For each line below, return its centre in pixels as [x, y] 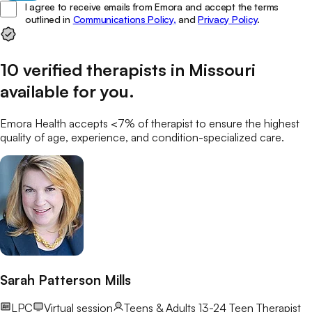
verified [53, 70]
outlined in [48, 19]
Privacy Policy [228, 19]
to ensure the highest [246, 124]
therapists [126, 70]
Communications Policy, [124, 19]
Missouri [222, 70]
